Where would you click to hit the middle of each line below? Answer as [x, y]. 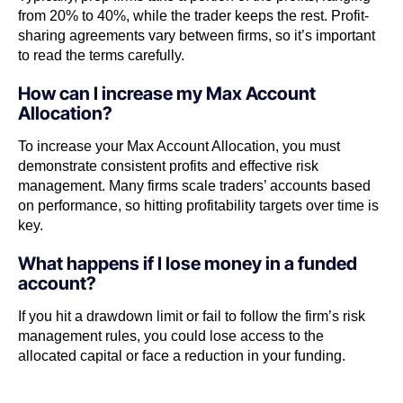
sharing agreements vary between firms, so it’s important [197, 35]
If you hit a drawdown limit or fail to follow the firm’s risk [192, 316]
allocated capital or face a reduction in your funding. [182, 355]
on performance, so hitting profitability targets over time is [198, 205]
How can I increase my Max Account [167, 93]
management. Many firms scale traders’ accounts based [194, 185]
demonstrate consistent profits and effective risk [168, 166]
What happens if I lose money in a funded [188, 263]
